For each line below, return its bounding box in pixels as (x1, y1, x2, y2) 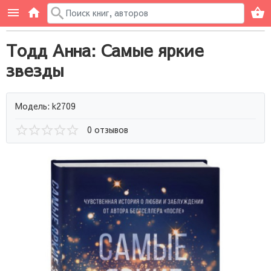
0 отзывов (87, 123, 128, 135)
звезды (6, 58, 64, 82)
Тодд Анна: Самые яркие (6, 38, 204, 62)
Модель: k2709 (15, 99, 76, 112)
